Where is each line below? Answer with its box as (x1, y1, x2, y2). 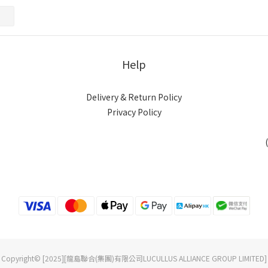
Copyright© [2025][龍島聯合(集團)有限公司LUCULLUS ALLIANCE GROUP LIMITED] (1, 253, 267, 264)
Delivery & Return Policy (86, 91, 182, 103)
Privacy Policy (106, 106, 162, 118)
